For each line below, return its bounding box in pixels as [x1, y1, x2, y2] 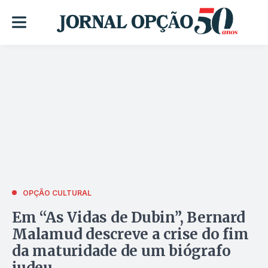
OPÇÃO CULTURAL [23, 188, 92, 197]
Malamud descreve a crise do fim [12, 224, 249, 243]
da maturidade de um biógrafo [12, 241, 231, 260]
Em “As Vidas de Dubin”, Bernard [12, 208, 245, 227]
